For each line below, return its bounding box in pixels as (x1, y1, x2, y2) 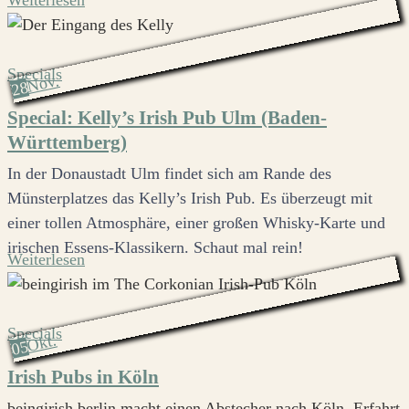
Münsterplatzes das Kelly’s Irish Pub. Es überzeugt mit (7, 189, 372, 208)
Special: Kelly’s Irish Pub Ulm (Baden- (7, 107, 327, 130)
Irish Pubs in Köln (7, 366, 159, 389)
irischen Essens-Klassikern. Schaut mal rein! (7, 238, 303, 257)
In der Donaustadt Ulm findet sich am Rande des (7, 164, 331, 184)
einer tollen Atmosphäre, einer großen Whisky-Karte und (7, 214, 385, 233)
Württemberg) (7, 131, 127, 154)
